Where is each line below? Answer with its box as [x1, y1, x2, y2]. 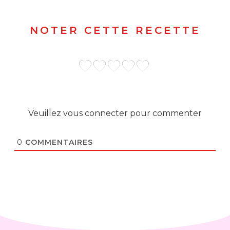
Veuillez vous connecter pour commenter [28, 108, 202, 118]
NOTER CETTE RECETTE [29, 24, 201, 36]
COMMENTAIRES [22, 138, 93, 147]
